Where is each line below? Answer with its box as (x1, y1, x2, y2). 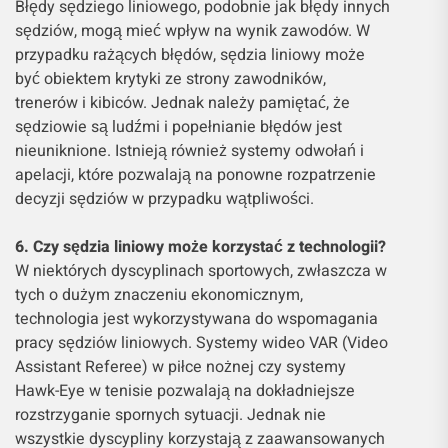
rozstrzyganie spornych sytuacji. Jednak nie (15, 402, 326, 427)
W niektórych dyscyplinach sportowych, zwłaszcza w (15, 258, 387, 283)
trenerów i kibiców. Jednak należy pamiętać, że (15, 90, 350, 115)
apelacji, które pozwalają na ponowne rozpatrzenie (15, 162, 376, 187)
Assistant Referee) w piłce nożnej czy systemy (15, 354, 346, 379)
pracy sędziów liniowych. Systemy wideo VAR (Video (15, 330, 388, 355)
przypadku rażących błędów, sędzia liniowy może (15, 42, 365, 67)
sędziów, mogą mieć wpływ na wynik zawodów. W (15, 18, 370, 43)
